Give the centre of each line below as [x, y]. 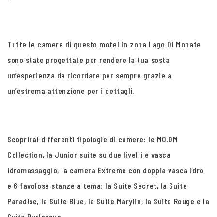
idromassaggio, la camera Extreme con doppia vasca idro [106, 170]
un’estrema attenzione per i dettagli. [71, 91]
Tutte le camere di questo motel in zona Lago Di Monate [104, 44]
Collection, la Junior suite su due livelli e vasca [89, 155]
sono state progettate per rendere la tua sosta [89, 60]
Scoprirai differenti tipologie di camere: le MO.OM [93, 139]
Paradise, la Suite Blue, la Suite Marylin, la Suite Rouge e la [108, 201]
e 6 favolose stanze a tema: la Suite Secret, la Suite [97, 186]
